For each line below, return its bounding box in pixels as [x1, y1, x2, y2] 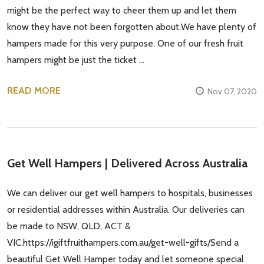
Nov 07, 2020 [207, 86, 257, 97]
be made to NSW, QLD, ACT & [7, 220, 131, 232]
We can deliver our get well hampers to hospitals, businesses [7, 187, 253, 199]
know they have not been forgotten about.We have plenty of [7, 21, 256, 33]
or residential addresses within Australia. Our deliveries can [7, 204, 245, 216]
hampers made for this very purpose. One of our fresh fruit [7, 38, 243, 49]
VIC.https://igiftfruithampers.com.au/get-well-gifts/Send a [7, 237, 239, 249]
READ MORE [7, 85, 61, 97]
